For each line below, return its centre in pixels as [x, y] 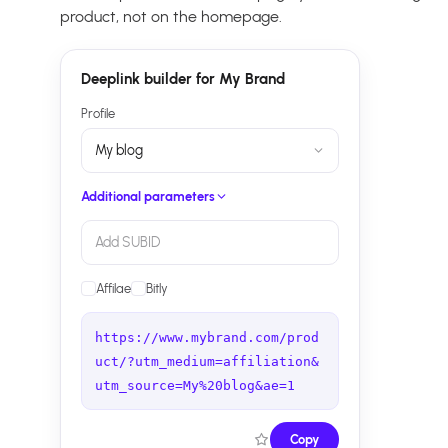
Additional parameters [148, 197]
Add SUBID [127, 243]
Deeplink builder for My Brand [183, 79]
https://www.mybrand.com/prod [207, 338]
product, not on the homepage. [171, 17]
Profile [98, 114]
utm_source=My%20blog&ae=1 [195, 386]
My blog [119, 151]
